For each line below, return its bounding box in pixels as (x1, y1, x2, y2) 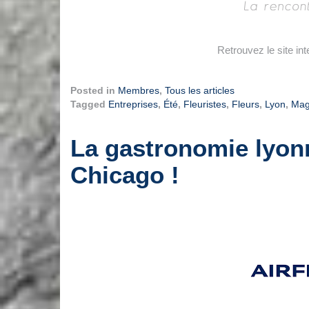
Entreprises (108, 98, 158, 110)
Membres (118, 84, 159, 96)
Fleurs (232, 98, 259, 110)
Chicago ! (70, 161, 179, 188)
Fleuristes (183, 98, 226, 110)
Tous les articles (165, 84, 235, 96)
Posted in (70, 84, 118, 96)
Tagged (70, 98, 108, 110)
